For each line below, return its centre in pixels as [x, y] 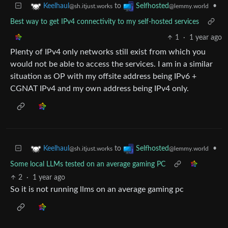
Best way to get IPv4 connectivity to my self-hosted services [105, 22]
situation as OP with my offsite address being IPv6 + [103, 76]
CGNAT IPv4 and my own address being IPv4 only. [99, 89]
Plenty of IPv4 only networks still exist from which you [108, 52]
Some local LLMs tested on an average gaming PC [88, 164]
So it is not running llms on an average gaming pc [97, 189]
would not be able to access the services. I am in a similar [111, 64]
